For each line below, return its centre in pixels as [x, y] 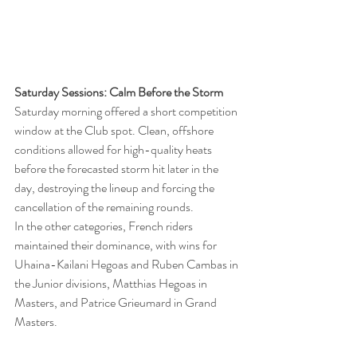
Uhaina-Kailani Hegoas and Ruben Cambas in [127, 264]
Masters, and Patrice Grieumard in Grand [117, 302]
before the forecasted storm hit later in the [118, 168]
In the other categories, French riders [105, 226]
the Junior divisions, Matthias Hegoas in [112, 283]
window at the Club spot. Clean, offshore [115, 130]
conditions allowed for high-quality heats [114, 149]
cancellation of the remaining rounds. [104, 206]
